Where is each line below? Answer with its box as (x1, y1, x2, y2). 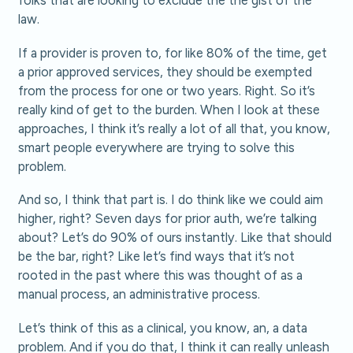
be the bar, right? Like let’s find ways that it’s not (18, 248, 295, 265)
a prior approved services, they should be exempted (18, 63, 313, 80)
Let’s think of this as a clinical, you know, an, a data (18, 319, 308, 336)
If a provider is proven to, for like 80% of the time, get (18, 44, 328, 61)
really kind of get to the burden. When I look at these (18, 101, 321, 117)
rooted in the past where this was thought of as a (18, 267, 303, 284)
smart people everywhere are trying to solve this (18, 139, 295, 155)
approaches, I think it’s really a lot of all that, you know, (18, 120, 331, 136)
